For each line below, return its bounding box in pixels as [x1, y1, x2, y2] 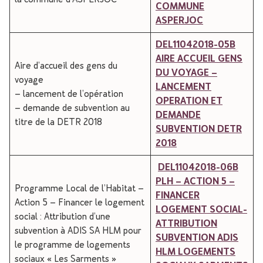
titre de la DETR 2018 [15, 116, 102, 127]
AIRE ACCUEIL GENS [156, 53, 242, 64]
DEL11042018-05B [156, 39, 235, 50]
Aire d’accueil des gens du [15, 60, 117, 71]
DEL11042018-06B [158, 161, 238, 173]
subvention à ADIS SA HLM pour [15, 225, 141, 236]
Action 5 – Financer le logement [15, 197, 144, 208]
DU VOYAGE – [156, 67, 217, 78]
